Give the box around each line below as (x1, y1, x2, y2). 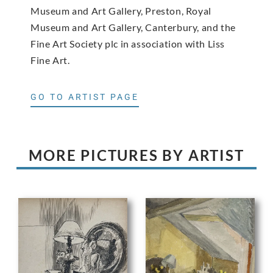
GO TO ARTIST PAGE (30, 91, 139, 102)
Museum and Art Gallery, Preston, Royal (30, 5, 211, 17)
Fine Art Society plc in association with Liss (30, 38, 225, 50)
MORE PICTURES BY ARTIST (29, 146, 244, 164)
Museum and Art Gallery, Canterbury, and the (30, 21, 236, 34)
